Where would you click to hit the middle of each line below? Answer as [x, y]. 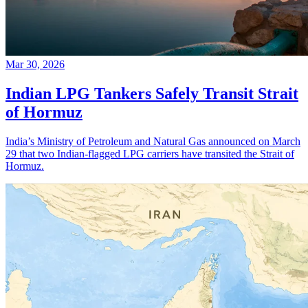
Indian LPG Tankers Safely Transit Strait [152, 93]
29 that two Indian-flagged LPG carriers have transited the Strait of [150, 153]
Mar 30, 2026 [35, 64]
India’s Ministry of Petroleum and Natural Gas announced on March [153, 141]
